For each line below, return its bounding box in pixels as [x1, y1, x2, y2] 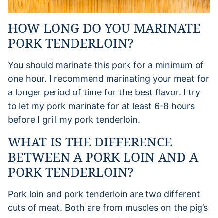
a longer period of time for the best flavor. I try [8, 87, 200, 97]
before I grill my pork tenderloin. [8, 114, 140, 125]
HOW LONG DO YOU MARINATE [8, 18, 200, 36]
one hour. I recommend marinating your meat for [8, 73, 209, 84]
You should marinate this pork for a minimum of [8, 59, 204, 70]
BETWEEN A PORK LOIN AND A [8, 147, 198, 165]
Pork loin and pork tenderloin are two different [8, 188, 200, 199]
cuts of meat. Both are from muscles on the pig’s [8, 202, 208, 213]
